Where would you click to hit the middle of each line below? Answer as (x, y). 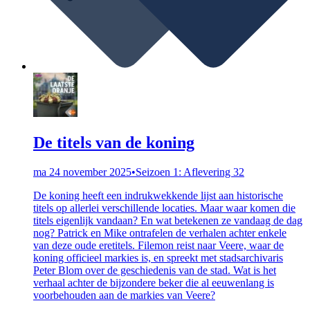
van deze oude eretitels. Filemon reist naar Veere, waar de (158, 245)
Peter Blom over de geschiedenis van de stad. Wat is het (155, 270)
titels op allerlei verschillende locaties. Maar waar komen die (164, 208)
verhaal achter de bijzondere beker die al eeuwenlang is (154, 282)
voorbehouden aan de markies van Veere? (124, 295)
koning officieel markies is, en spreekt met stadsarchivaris (158, 257)
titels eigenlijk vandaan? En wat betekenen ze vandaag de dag (168, 220)
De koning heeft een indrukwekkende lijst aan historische (158, 195)
